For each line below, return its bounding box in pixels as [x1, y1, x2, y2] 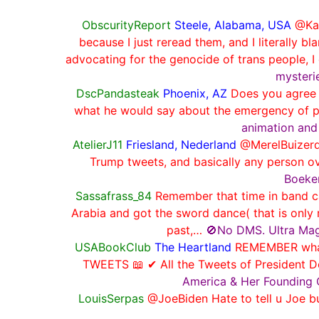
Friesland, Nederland [126, 137, 236, 152]
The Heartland [154, 239, 231, 254]
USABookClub [74, 239, 151, 254]
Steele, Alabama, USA [174, 17, 291, 32]
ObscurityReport [82, 17, 171, 32]
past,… [166, 222, 206, 237]
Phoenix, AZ [163, 85, 227, 100]
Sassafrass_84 [75, 188, 152, 203]
